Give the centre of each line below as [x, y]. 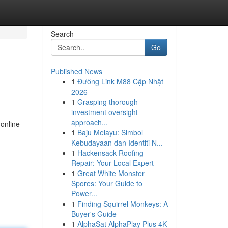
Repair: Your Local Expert [112, 163]
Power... [84, 193]
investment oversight [104, 112]
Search [62, 34]
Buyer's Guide [94, 214]
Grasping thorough [107, 102]
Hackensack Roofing [110, 153]
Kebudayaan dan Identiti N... [117, 142]
